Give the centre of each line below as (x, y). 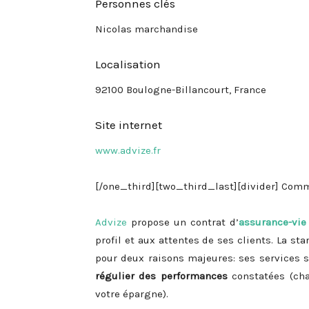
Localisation (128, 64)
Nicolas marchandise (147, 29)
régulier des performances (161, 276)
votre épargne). (132, 294)
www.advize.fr (128, 150)
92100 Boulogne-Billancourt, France (181, 90)
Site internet (129, 125)
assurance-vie (273, 222)
